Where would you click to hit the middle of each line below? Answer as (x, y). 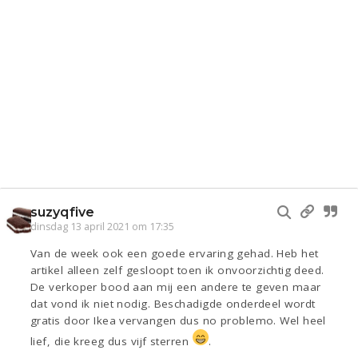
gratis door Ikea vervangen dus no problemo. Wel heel (178, 321)
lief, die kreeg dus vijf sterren (111, 342)
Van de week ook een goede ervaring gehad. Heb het (175, 254)
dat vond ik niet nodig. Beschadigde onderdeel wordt (173, 304)
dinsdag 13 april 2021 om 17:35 (102, 227)
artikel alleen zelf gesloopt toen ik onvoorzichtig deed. (177, 270)
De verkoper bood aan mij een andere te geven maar (176, 287)
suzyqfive (62, 213)
